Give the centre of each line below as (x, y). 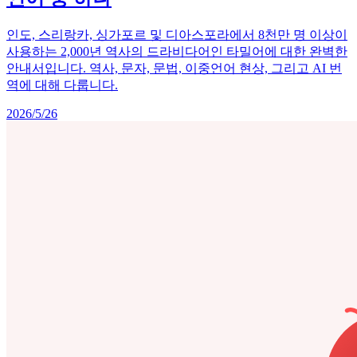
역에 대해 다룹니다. (62, 84)
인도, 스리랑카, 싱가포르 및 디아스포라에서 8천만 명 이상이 (177, 34)
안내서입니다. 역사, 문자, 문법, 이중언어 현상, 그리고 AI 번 (174, 68)
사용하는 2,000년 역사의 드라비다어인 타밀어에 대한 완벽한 (177, 51)
